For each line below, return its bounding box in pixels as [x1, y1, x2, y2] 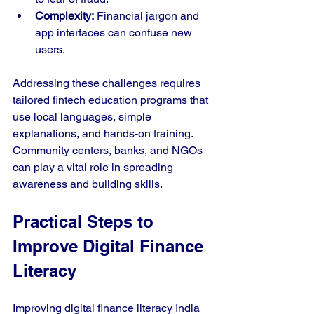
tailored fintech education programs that [13, 93, 211, 107]
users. [35, 43, 65, 56]
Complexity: [35, 9, 94, 22]
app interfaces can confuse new [35, 26, 195, 39]
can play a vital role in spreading [13, 161, 176, 174]
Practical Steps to [13, 212, 158, 231]
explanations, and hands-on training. [13, 127, 196, 140]
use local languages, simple [13, 110, 154, 123]
